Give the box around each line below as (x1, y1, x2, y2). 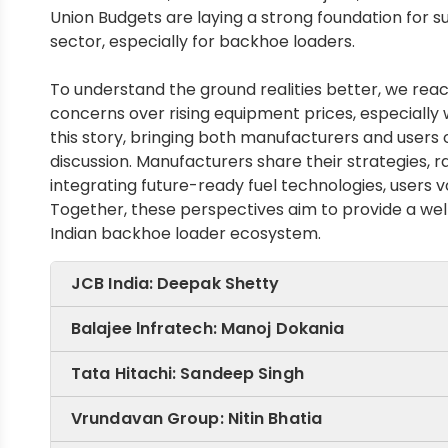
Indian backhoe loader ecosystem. (50, 222, 321, 246)
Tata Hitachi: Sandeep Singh (71, 362, 304, 386)
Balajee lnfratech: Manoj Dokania (71, 317, 345, 341)
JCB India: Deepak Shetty (71, 272, 280, 296)
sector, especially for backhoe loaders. (50, 30, 355, 54)
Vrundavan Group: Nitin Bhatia (71, 407, 322, 431)
